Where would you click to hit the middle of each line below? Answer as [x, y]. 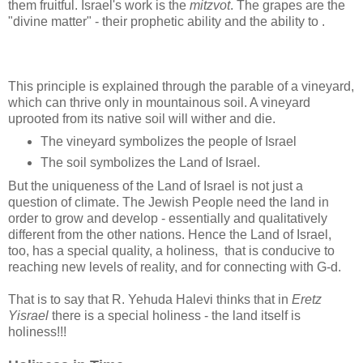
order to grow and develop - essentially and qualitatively [168, 219]
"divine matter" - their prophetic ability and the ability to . [167, 21]
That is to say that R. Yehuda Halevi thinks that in [150, 300]
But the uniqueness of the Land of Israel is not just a [156, 186]
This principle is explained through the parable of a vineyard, [181, 86]
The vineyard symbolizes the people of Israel [168, 142]
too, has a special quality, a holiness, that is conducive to [171, 251]
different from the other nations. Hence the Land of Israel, [170, 235]
